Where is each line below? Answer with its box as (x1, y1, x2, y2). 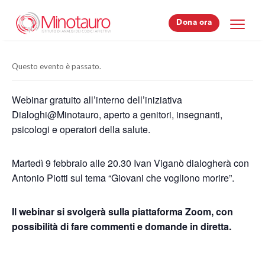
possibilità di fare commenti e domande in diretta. (12, 219, 234, 234)
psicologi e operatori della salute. (12, 122, 150, 137)
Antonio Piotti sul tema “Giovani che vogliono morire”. (12, 171, 234, 185)
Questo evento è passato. (12, 62, 101, 72)
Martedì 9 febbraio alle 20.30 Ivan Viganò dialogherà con (12, 156, 249, 170)
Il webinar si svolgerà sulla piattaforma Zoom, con (12, 205, 233, 219)
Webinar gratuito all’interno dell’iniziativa (12, 93, 182, 107)
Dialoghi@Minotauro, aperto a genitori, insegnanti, (12, 108, 222, 122)
